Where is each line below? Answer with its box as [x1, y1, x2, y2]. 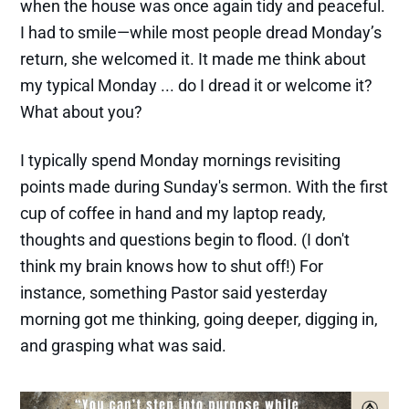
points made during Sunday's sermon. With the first [20, 176, 389, 196]
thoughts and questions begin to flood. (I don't [20, 229, 351, 249]
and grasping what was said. [20, 335, 227, 355]
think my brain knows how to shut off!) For [20, 256, 324, 276]
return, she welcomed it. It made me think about [20, 48, 367, 68]
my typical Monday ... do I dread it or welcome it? [20, 75, 373, 95]
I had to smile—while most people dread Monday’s [20, 22, 383, 42]
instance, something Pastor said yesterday [20, 282, 329, 302]
